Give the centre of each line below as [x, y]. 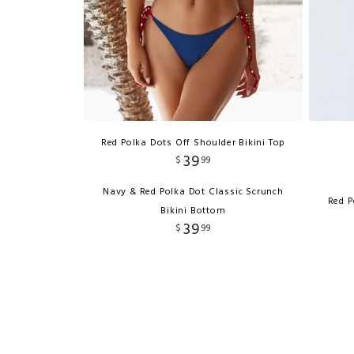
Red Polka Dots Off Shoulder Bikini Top [193, 143]
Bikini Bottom [193, 211]
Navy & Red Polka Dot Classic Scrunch [193, 192]
